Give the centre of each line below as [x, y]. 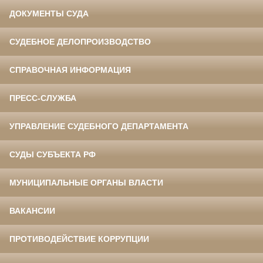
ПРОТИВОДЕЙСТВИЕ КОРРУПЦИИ [79, 239]
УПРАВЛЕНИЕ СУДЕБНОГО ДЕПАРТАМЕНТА [99, 127]
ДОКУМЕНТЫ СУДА [49, 14]
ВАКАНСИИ [32, 211]
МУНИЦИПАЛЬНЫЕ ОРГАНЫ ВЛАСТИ [86, 183]
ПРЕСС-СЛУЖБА [43, 98]
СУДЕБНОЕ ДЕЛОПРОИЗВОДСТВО [80, 42]
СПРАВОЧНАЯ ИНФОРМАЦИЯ [70, 70]
